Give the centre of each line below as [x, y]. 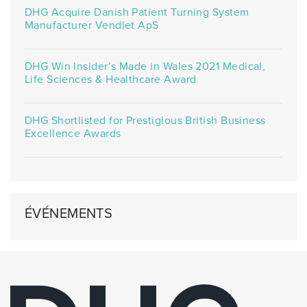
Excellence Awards [73, 133]
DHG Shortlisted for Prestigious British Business [145, 120]
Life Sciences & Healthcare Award [110, 79]
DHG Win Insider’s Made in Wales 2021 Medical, [145, 66]
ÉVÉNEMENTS [69, 213]
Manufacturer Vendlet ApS [91, 25]
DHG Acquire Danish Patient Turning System [137, 12]
